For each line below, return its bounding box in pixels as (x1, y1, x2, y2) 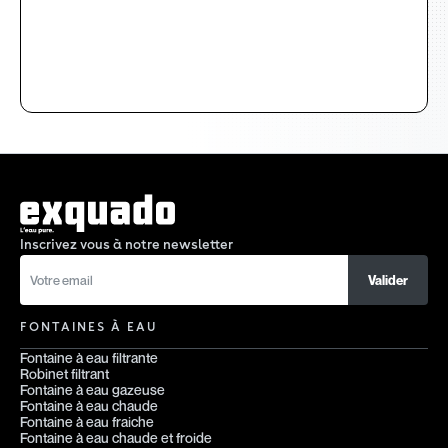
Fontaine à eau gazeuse (20, 381, 165, 399)
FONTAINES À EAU (20, 319, 157, 335)
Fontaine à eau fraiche (20, 413, 154, 431)
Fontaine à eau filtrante (20, 349, 158, 367)
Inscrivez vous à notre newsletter (20, 236, 233, 254)
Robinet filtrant (20, 365, 109, 383)
